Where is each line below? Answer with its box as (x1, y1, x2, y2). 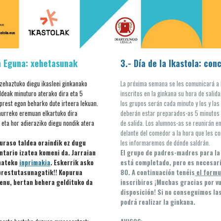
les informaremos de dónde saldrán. (120, 138, 210, 147)
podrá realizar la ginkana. (120, 197, 195, 207)
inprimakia (19, 157, 50, 167)
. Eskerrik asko (50, 157, 94, 167)
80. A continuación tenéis (120, 167, 195, 177)
